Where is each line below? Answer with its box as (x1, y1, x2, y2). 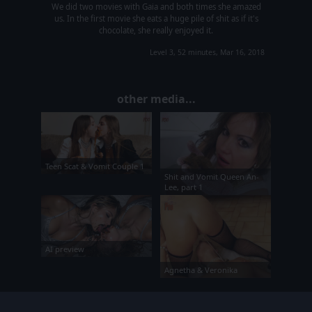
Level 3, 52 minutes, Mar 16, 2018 (150, 47, 265, 57)
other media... (116, 91, 196, 107)
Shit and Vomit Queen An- (164, 171, 259, 182)
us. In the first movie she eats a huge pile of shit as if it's (54, 13, 258, 24)
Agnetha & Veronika (164, 265, 237, 276)
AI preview (45, 244, 84, 255)
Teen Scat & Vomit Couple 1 (45, 161, 144, 172)
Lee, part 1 (164, 181, 203, 192)
